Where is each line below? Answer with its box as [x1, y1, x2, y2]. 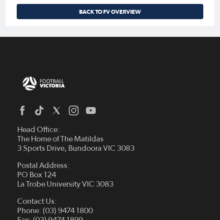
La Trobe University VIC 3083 [17, 180, 113, 189]
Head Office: [17, 126, 60, 134]
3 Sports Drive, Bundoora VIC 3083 [17, 144, 135, 153]
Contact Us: [17, 197, 57, 206]
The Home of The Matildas [17, 135, 104, 143]
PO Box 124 [17, 171, 56, 179]
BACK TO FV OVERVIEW [79, 8, 141, 15]
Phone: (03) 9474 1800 [17, 207, 93, 215]
